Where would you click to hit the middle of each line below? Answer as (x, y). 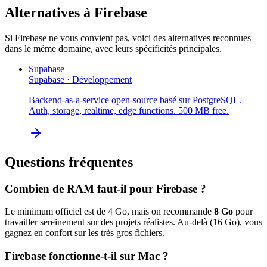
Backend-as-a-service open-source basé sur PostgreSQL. (135, 100)
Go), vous (242, 222)
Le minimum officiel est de (56, 212)
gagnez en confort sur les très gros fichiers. (85, 233)
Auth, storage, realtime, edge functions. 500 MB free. (129, 110)
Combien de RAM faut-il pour (80, 188)
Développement (102, 79)
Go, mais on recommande (162, 212)
